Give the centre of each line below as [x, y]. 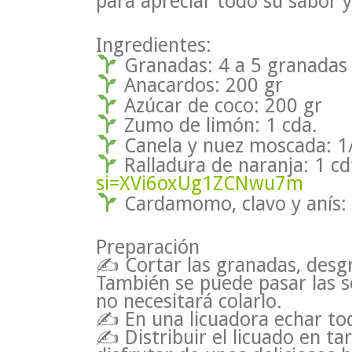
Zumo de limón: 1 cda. [218, 125]
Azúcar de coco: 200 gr [220, 105]
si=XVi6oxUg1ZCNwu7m [200, 183]
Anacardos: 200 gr [200, 85]
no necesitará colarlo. [189, 302]
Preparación [148, 247]
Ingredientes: [154, 45]
